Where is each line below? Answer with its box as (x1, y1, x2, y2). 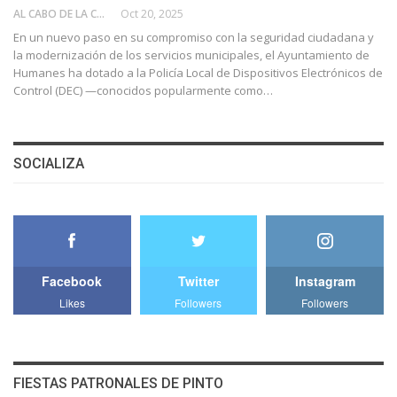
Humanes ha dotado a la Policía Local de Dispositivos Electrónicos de (13, 65, 383, 82)
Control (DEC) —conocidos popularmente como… (13, 82, 273, 99)
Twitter (177, 271, 219, 290)
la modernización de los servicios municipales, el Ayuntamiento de (13, 47, 370, 64)
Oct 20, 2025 (121, 6, 183, 22)
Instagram (294, 271, 355, 290)
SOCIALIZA (13, 155, 84, 173)
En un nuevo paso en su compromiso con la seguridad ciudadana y (13, 29, 374, 46)
